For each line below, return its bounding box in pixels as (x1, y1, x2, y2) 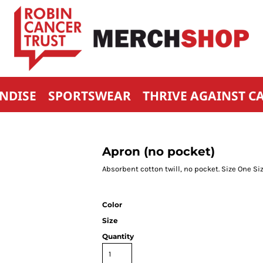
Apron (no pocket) (102, 144, 215, 159)
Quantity (102, 232, 134, 241)
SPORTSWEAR (48, 87, 131, 104)
